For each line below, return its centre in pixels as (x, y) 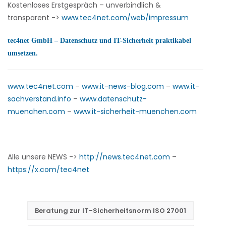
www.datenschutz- (113, 99)
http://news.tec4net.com (125, 157)
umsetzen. (23, 53)
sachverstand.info (39, 99)
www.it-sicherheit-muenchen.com (135, 111)
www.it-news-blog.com (123, 86)
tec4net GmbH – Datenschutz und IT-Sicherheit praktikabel (99, 41)
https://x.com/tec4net (48, 169)
